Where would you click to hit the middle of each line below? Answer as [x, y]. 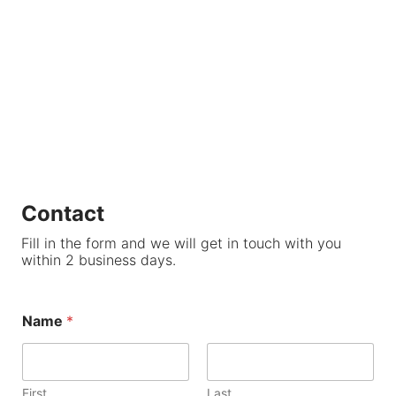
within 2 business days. [98, 259]
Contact [62, 213]
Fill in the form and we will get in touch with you [181, 243]
